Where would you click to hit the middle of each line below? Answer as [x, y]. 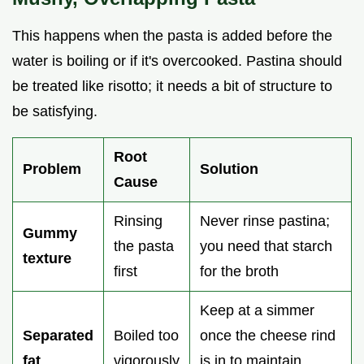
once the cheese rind [268, 336]
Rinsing [138, 221]
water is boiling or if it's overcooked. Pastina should [177, 61]
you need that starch [266, 247]
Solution [229, 169]
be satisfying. [55, 112]
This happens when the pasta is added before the [172, 36]
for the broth [239, 272]
